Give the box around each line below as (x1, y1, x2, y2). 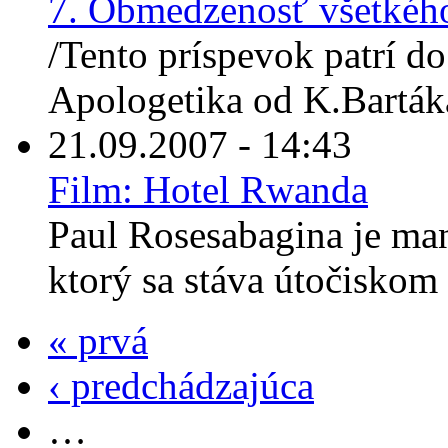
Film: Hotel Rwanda (48, 168, 368, 212)
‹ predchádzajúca (48, 364, 314, 408)
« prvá (48, 319, 148, 363)
